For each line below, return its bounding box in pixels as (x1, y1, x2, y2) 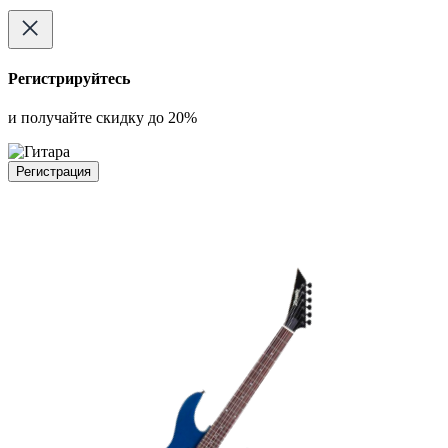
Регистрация (16, 164, 91, 180)
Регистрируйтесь (8, 70, 130, 88)
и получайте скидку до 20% (8, 109, 197, 127)
